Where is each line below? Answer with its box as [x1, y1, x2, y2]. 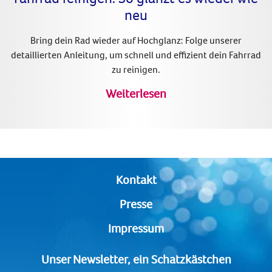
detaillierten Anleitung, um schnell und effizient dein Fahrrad [11, 49, 261, 61]
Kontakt [115, 171, 157, 187]
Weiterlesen [106, 85, 166, 101]
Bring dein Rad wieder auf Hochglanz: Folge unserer [30, 34, 242, 47]
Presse [120, 195, 152, 211]
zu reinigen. [112, 63, 160, 76]
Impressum [108, 220, 164, 236]
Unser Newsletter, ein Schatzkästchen [41, 251, 231, 267]
